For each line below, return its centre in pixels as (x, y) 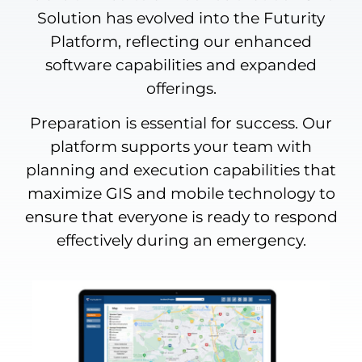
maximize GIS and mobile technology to (181, 194)
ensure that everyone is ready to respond (181, 217)
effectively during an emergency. (181, 241)
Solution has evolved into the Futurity (181, 18)
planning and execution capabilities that (181, 170)
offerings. (181, 88)
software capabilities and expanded (181, 65)
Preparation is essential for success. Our (181, 124)
